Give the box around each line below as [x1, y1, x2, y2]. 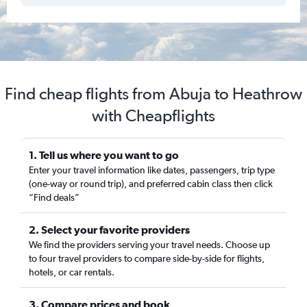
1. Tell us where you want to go [29, 149, 179, 161]
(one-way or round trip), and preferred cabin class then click [29, 178, 273, 189]
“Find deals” [29, 192, 79, 203]
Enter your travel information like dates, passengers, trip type [29, 164, 275, 175]
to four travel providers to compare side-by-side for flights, [29, 253, 265, 264]
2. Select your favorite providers [29, 223, 190, 236]
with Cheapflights [92, 106, 215, 125]
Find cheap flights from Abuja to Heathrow [5, 84, 302, 103]
